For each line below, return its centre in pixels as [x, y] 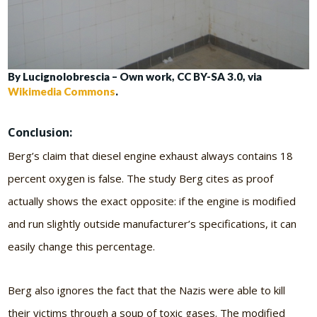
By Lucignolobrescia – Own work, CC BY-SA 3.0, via [135, 76]
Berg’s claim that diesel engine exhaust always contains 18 [151, 156]
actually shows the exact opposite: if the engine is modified [152, 201]
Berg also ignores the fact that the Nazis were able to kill [147, 290]
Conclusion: [40, 132]
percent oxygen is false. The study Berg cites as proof [141, 179]
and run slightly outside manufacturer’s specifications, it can [152, 224]
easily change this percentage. [82, 247]
